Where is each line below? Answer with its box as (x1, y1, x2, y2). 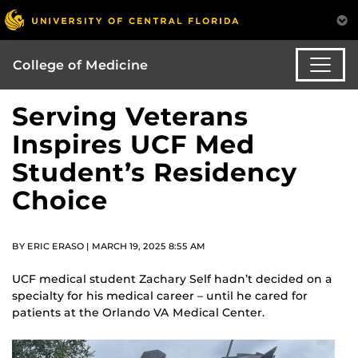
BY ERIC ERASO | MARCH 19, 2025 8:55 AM (12, 241, 205, 253)
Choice (12, 185, 108, 217)
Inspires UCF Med (12, 129, 255, 161)
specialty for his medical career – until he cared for (12, 288, 308, 303)
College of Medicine (13, 57, 148, 73)
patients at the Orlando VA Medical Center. (12, 304, 265, 320)
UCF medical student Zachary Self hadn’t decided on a (12, 271, 332, 286)
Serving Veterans (12, 101, 249, 133)
